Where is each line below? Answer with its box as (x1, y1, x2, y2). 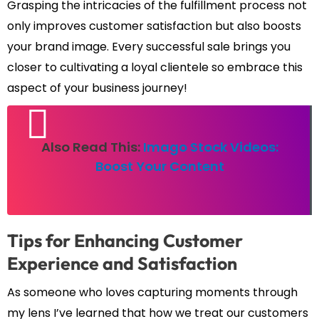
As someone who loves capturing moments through (7, 284, 298, 301)
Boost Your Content (95, 157, 224, 176)
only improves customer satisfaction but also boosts (7, 18, 301, 35)
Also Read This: (41, 138, 143, 157)
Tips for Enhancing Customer (7, 229, 243, 253)
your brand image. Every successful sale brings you (7, 38, 291, 56)
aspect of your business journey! (7, 80, 187, 97)
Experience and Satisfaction (7, 252, 237, 276)
